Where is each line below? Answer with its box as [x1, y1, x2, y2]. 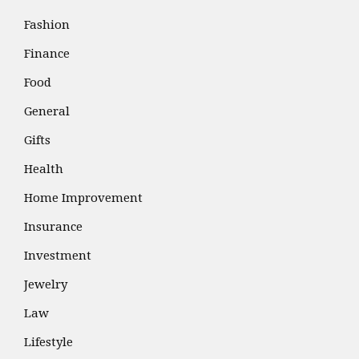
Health [24, 161, 63, 176]
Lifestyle [24, 334, 73, 349]
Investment [24, 248, 91, 263]
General [24, 103, 70, 119]
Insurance [24, 219, 83, 234]
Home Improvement [24, 190, 143, 205]
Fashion [24, 17, 70, 32]
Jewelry [24, 276, 67, 292]
